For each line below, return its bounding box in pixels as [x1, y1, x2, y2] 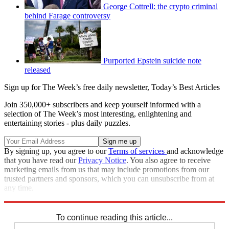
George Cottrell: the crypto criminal [103, 2, 218, 11]
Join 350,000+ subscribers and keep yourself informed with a [4, 100, 201, 109]
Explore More [4, 193, 49, 202]
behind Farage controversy [25, 11, 110, 20]
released [25, 65, 51, 75]
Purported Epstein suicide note [103, 56, 201, 65]
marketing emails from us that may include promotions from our [4, 165, 209, 174]
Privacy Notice [78, 156, 126, 165]
